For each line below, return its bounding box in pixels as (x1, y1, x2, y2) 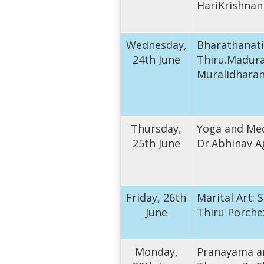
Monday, (134, 244, 178, 259)
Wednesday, (126, 37, 187, 52)
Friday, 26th (126, 190, 187, 204)
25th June (132, 136, 180, 150)
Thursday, (131, 121, 182, 136)
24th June (132, 52, 180, 67)
